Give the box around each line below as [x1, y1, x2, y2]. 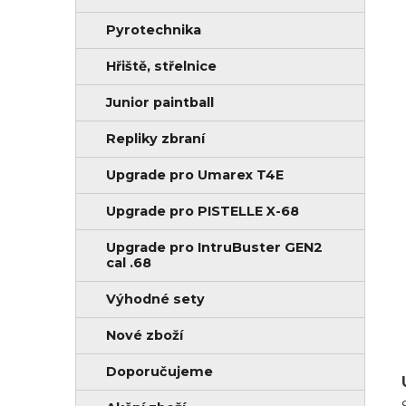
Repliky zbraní [106, 130, 205, 147]
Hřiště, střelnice [106, 57, 217, 74]
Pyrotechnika [106, 21, 201, 38]
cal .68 [106, 254, 151, 271]
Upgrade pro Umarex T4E [106, 166, 284, 183]
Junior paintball [106, 93, 214, 111]
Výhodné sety [106, 290, 205, 307]
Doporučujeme [106, 362, 213, 380]
